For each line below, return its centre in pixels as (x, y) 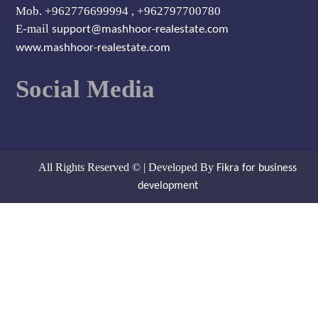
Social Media (86, 89)
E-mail (34, 29)
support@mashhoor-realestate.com (141, 30)
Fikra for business (257, 169)
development (168, 186)
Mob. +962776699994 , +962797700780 (119, 11)
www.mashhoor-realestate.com (93, 48)
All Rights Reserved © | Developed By (127, 168)
